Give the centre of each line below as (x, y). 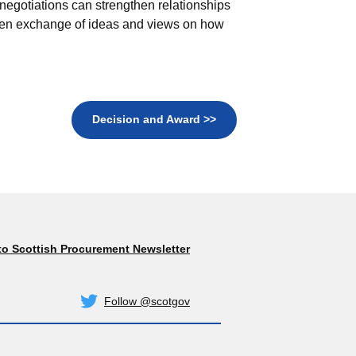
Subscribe (213, 255)
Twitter (205, 308)
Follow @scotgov (147, 301)
